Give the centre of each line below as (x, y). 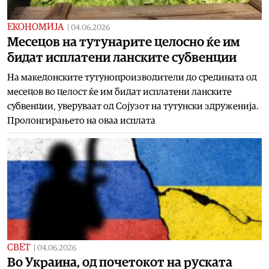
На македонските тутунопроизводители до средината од (132, 77)
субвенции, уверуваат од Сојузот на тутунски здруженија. (133, 106)
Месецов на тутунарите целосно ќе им (124, 42)
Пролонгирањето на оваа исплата (81, 120)
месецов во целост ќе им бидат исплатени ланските (119, 92)
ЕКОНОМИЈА (35, 27)
